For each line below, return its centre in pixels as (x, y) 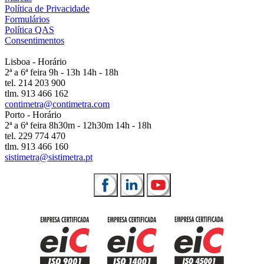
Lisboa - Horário (36, 61)
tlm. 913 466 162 (37, 93)
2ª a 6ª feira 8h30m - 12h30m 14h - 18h (78, 125)
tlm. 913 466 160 (37, 146)
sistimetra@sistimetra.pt (49, 157)
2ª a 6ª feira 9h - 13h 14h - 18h (62, 72)
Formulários (27, 19)
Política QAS (29, 29)
